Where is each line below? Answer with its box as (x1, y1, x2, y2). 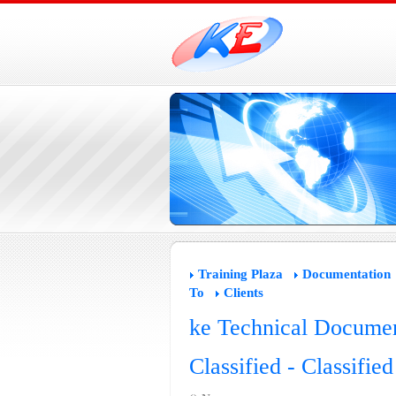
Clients (223, 286, 263, 300)
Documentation (301, 267, 391, 281)
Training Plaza (197, 267, 283, 281)
